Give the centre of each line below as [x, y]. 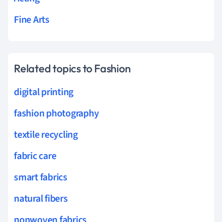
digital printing [44, 92]
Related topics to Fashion [72, 68]
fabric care [35, 156]
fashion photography [56, 113]
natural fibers [41, 198]
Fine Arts [32, 20]
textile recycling [46, 135]
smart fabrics [41, 177]
